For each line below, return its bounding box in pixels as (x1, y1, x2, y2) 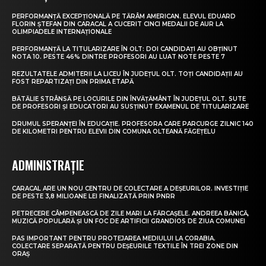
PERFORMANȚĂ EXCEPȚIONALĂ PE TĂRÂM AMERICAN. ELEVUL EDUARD (12, 12, 236, 20)
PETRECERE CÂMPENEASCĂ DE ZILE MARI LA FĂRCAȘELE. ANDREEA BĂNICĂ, (12, 209, 249, 217)
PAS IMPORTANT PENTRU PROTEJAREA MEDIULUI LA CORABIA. (12, 234, 216, 242)
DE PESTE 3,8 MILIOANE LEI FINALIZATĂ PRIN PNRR (12, 192, 175, 200)
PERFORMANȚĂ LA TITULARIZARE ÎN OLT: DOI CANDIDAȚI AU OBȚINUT (12, 45, 237, 53)
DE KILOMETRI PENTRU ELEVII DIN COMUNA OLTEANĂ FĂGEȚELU (12, 127, 216, 135)
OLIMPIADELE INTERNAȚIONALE (12, 27, 112, 36)
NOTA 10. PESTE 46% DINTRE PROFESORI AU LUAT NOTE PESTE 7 (12, 52, 225, 61)
